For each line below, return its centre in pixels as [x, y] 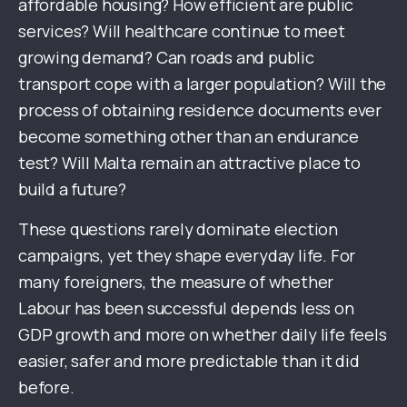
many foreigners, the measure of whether [176, 282]
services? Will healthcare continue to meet [182, 31]
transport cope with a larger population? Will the [203, 84]
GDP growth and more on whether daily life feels [203, 335]
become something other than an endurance [189, 137]
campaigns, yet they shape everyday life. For [187, 256]
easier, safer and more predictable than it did [189, 361]
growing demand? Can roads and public [166, 58]
